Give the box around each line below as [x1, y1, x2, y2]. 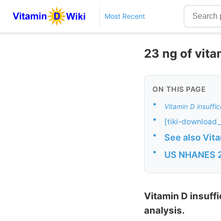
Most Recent [104, 12, 145, 20]
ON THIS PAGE [152, 84, 206, 93]
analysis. [144, 205, 185, 217]
